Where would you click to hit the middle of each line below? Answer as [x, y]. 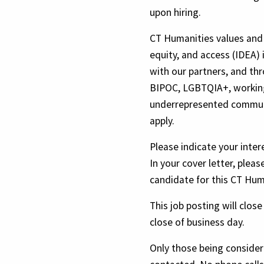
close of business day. [197, 222]
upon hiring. [175, 12]
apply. [162, 121]
